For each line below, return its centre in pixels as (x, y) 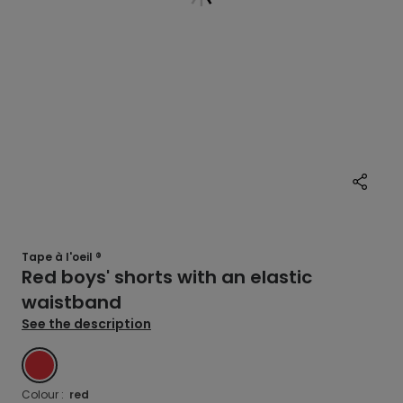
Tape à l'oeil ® (62, 257)
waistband (72, 302)
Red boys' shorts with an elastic (167, 277)
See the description (86, 324)
